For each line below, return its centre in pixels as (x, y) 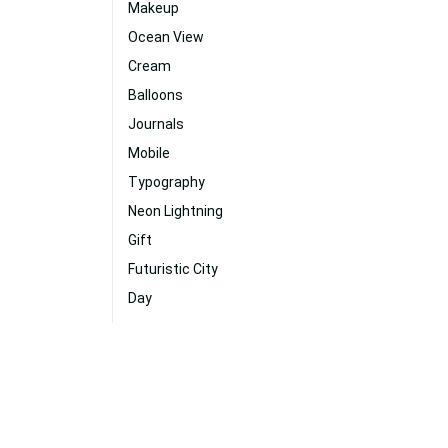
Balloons (155, 95)
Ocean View (166, 37)
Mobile (149, 153)
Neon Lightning (175, 211)
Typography (166, 182)
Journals (156, 124)
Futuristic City (173, 269)
